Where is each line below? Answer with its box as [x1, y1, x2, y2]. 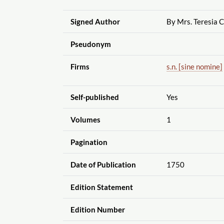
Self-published [70, 92, 119, 101]
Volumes [70, 114, 100, 124]
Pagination [70, 137, 107, 146]
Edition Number [70, 204, 125, 214]
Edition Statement [70, 182, 133, 191]
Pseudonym [70, 39, 111, 48]
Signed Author [70, 16, 120, 26]
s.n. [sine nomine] [166, 61, 222, 71]
